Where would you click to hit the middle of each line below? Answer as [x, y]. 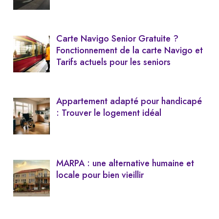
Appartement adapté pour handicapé [129, 101]
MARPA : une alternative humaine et [125, 163]
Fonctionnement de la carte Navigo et [130, 51]
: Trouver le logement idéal [109, 113]
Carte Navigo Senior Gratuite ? [118, 39]
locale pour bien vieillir [100, 175]
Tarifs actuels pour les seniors [114, 62]
